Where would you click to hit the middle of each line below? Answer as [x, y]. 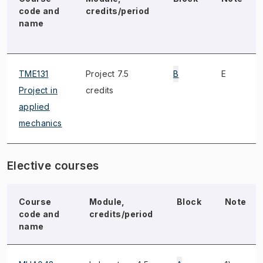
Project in [38, 90]
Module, [107, 202]
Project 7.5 [107, 74]
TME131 [34, 74]
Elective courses [53, 166]
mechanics [41, 123]
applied [34, 107]
